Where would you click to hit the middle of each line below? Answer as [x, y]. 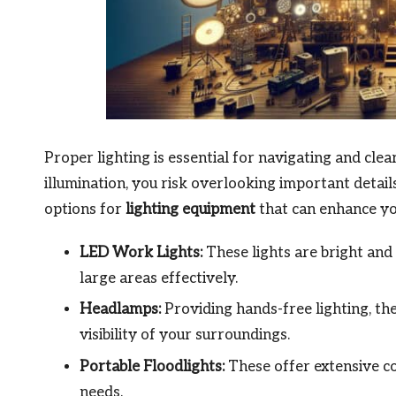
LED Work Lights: [141, 253]
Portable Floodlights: [152, 366]
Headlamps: [120, 310]
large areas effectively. [159, 279]
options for [85, 210]
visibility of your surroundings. [185, 335]
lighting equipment [190, 210]
